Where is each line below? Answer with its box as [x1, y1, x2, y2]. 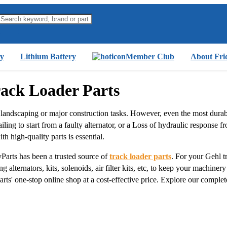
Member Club [126, 52, 174, 61]
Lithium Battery [20, 52, 76, 61]
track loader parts [109, 152, 171, 161]
